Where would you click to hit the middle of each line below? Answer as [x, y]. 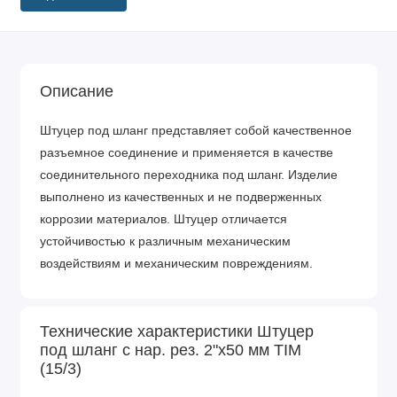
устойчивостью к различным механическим [165, 242]
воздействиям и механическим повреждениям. [176, 264]
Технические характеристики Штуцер [177, 332]
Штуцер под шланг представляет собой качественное [196, 131]
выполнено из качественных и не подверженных [181, 198]
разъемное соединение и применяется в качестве [187, 153]
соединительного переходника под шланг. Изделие [189, 175]
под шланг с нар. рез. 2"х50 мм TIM [171, 350]
